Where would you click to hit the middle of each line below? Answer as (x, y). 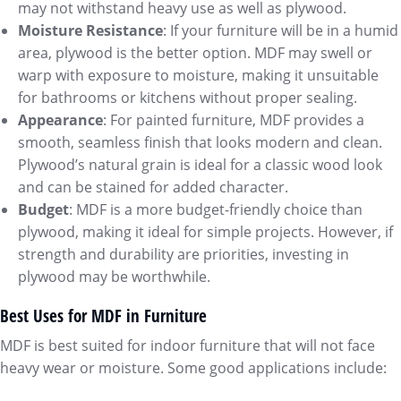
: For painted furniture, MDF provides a (234, 120)
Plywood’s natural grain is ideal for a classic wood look (200, 165)
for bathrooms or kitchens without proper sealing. (188, 98)
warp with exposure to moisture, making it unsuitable (198, 75)
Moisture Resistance (90, 30)
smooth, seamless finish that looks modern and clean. (200, 142)
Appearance (60, 120)
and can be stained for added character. (153, 187)
